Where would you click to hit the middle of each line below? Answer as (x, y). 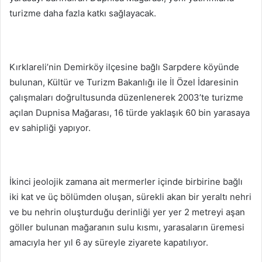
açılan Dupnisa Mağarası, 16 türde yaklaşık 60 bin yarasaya (130, 113)
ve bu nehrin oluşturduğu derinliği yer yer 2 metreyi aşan (127, 212)
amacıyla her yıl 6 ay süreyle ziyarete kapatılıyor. (109, 242)
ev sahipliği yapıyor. (50, 128)
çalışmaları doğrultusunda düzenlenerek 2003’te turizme (126, 97)
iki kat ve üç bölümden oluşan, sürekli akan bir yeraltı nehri (130, 197)
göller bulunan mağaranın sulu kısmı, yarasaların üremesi (127, 227)
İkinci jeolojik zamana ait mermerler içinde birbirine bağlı (126, 182)
